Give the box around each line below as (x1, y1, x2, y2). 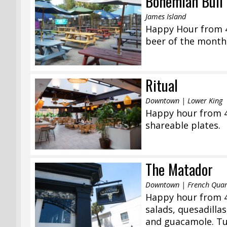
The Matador (145, 158, 213, 180)
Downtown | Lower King (145, 95, 223, 105)
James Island (145, 12, 186, 22)
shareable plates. (145, 119, 221, 131)
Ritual (145, 74, 178, 96)
